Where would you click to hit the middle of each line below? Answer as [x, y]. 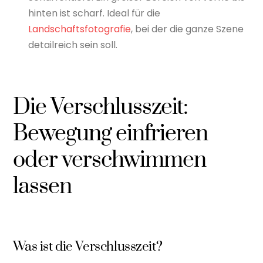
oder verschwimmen [109, 160]
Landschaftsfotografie [80, 29]
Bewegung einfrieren [111, 134]
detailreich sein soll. [73, 45]
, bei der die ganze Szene [187, 29]
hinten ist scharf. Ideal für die [94, 14]
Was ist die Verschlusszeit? [88, 247]
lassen [43, 186]
